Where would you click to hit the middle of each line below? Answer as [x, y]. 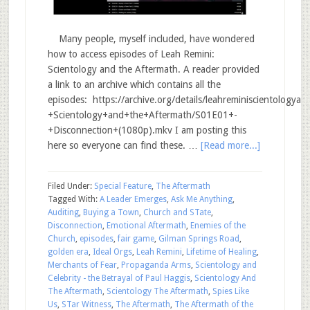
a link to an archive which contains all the [134, 84]
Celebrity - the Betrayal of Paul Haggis [119, 278]
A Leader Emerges [133, 199]
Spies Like [230, 291]
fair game [136, 239]
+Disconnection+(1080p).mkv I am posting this [147, 130]
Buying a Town [111, 212]
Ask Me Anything [201, 199]
